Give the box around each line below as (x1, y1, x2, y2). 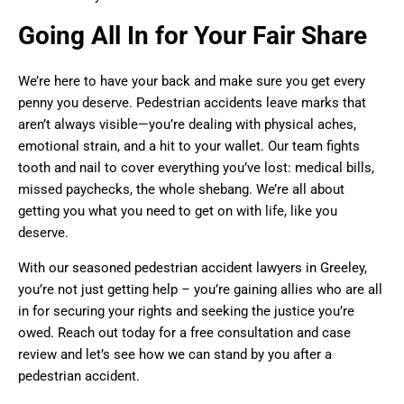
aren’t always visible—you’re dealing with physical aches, (18, 115, 356, 133)
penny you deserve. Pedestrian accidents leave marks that (18, 94, 366, 111)
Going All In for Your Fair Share (18, 20, 367, 50)
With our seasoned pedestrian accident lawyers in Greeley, (18, 259, 367, 276)
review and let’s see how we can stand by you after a (18, 345, 332, 363)
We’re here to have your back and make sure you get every (18, 72, 365, 89)
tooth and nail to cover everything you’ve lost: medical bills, (18, 159, 374, 176)
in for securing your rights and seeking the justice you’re (18, 302, 354, 319)
